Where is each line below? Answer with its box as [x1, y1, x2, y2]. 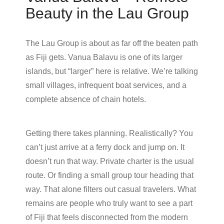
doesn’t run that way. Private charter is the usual [25, 156, 194, 165]
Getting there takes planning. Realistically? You [25, 128, 193, 137]
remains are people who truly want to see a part [25, 198, 192, 207]
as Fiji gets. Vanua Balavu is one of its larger [25, 52, 182, 61]
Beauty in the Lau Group [25, 4, 189, 21]
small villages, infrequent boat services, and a [25, 80, 186, 89]
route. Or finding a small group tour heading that [25, 170, 193, 179]
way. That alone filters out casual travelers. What [25, 184, 196, 193]
